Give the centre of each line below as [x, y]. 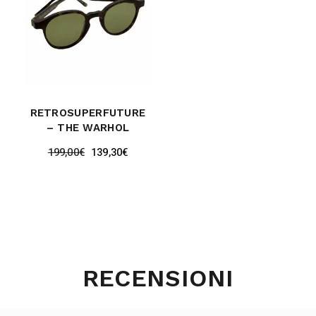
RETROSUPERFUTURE [88, 113]
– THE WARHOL [88, 128]
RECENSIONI [158, 278]
